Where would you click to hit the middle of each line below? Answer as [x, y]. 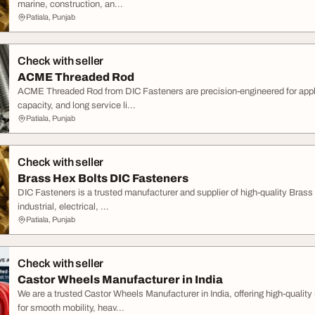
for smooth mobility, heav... [71, 308]
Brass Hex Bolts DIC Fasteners [103, 178]
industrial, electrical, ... [63, 207]
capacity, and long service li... [77, 105]
